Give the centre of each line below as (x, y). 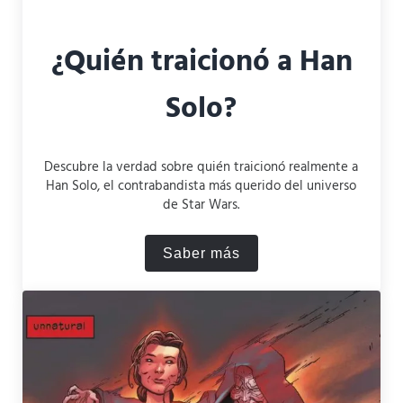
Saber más (201, 253)
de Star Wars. (201, 205)
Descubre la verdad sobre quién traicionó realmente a (201, 167)
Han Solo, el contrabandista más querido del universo (201, 186)
